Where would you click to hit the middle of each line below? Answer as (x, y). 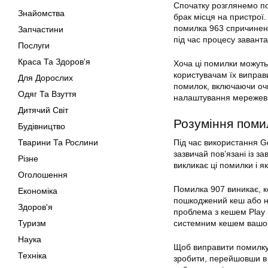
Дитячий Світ (43, 110)
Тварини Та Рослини (58, 142)
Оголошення (43, 175)
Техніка (32, 255)
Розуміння (205, 124)
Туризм (32, 223)
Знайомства (41, 13)
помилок (190, 86)
